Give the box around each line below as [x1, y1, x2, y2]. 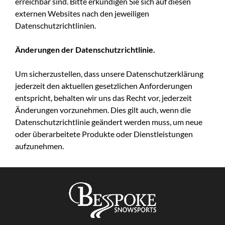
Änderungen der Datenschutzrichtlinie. [15, 44, 155, 54]
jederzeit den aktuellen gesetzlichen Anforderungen [15, 80, 192, 90]
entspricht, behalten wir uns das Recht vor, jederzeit [15, 92, 192, 102]
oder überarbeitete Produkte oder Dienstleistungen [15, 129, 193, 139]
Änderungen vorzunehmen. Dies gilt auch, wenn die [15, 104, 191, 115]
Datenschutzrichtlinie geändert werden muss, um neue [15, 117, 202, 127]
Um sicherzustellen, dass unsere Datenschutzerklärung [15, 68, 203, 78]
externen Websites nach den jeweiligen [15, 8, 149, 18]
